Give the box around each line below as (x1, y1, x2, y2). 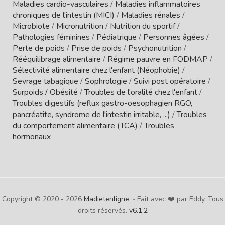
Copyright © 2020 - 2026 (2, 194, 84, 204)
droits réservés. (77, 205, 129, 215)
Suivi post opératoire (134, 75, 206, 87)
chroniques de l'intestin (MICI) (13, 9, 115, 21)
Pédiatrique (96, 31, 137, 43)
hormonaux (13, 131, 51, 142)
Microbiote (13, 20, 52, 32)
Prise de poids (71, 42, 122, 54)
